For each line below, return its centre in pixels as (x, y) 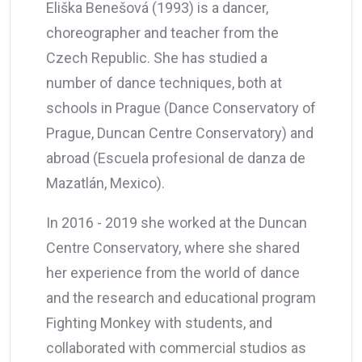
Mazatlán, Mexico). (105, 183)
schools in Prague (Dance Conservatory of (181, 107)
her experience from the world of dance (173, 272)
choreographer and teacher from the (162, 32)
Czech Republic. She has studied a (157, 57)
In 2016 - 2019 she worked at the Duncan (177, 222)
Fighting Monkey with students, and (159, 322)
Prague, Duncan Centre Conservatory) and (180, 133)
